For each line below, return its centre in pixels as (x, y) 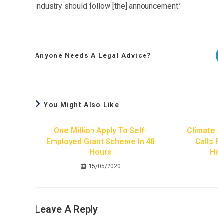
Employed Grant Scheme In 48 (101, 141)
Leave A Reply (66, 209)
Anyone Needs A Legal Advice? (93, 55)
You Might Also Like (82, 105)
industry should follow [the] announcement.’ (108, 6)
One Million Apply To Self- (101, 131)
